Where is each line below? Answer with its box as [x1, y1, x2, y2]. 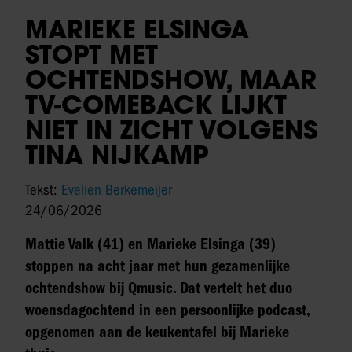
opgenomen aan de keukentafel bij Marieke [25, 322, 289, 341]
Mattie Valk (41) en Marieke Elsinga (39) [25, 234, 276, 253]
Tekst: [25, 181, 61, 199]
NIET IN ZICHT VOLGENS [25, 112, 317, 146]
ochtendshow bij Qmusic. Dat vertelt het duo [25, 278, 292, 297]
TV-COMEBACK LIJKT [25, 87, 287, 121]
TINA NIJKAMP [25, 137, 208, 171]
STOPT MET [25, 37, 158, 71]
